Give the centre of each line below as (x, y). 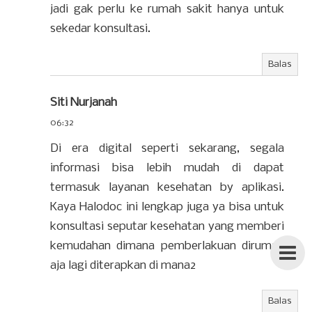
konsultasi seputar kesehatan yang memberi (167, 227)
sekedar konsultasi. (100, 29)
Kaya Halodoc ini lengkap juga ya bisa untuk (167, 207)
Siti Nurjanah (84, 103)
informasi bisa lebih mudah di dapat (167, 168)
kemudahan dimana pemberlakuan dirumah (167, 246)
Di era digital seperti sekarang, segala (167, 149)
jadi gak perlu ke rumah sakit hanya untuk (167, 9)
